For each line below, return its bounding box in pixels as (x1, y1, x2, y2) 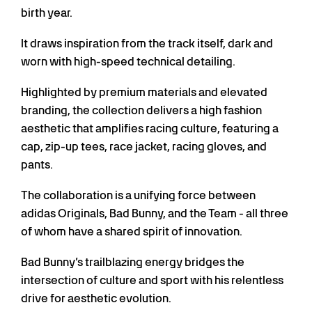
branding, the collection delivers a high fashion (21, 104, 262, 118)
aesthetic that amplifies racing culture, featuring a (21, 122, 279, 136)
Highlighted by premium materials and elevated (21, 86, 267, 100)
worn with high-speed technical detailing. (21, 55, 235, 69)
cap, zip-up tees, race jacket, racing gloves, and (21, 140, 267, 154)
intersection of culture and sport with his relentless (21, 274, 283, 288)
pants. (21, 158, 53, 172)
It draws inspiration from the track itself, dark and (21, 37, 273, 51)
